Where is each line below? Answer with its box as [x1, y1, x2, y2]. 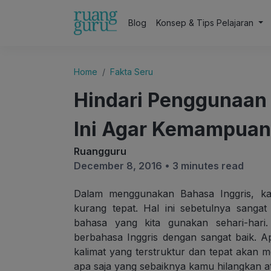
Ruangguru [74, 145, 126, 157]
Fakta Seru [110, 67, 153, 77]
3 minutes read [172, 160, 244, 172]
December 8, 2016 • [74, 160, 172, 172]
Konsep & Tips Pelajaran [156, 18, 256, 28]
